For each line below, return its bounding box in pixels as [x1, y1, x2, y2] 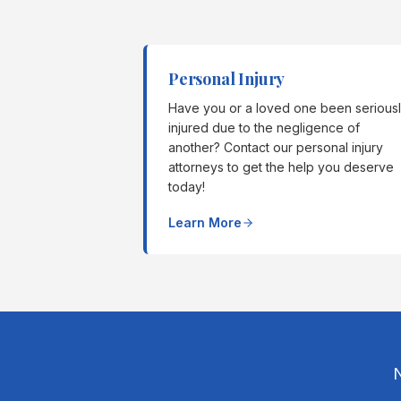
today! [168, 179, 205, 194]
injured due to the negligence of [168, 120, 360, 135]
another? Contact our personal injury [168, 140, 383, 155]
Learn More [168, 215, 242, 230]
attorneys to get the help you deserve [168, 159, 394, 175]
